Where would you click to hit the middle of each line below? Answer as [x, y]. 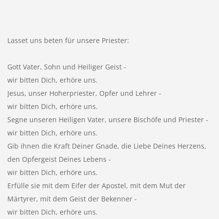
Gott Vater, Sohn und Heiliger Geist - [66, 66]
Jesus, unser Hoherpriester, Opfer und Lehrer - [84, 93]
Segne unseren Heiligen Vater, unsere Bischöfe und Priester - [108, 119]
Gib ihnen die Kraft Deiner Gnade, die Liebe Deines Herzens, [107, 146]
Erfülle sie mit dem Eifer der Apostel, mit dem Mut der [96, 185]
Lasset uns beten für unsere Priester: [68, 40]
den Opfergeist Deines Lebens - [59, 159]
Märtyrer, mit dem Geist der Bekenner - [72, 198]
